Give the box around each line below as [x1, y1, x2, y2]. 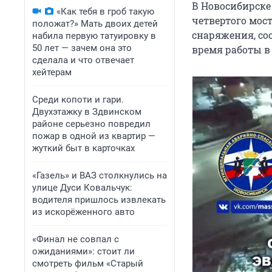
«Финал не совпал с [32, 234, 119, 245]
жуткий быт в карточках [32, 143, 135, 154]
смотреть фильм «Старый [32, 258, 143, 269]
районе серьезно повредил [32, 118, 151, 129]
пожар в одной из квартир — [32, 131, 155, 141]
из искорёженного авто [32, 206, 135, 217]
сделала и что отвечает [32, 55, 134, 66]
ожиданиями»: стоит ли [32, 246, 135, 257]
